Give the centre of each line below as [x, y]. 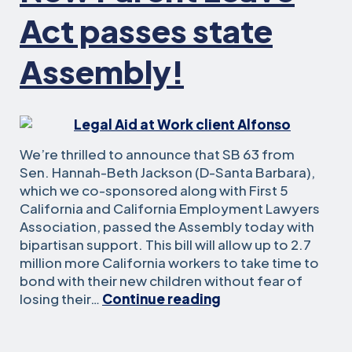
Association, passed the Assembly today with [167, 226]
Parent [242, 316]
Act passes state [146, 30]
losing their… [61, 299]
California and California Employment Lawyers [170, 208]
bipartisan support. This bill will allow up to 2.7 [165, 244]
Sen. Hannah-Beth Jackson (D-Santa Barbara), [167, 172]
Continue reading [161, 299]
